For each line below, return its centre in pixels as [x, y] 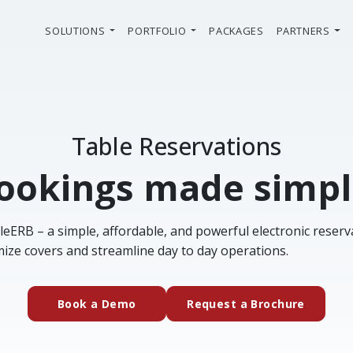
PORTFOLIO [157, 30]
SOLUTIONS [75, 30]
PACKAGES [236, 30]
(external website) [191, 303]
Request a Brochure [246, 304]
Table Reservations [176, 146]
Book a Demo [97, 304]
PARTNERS [303, 30]
